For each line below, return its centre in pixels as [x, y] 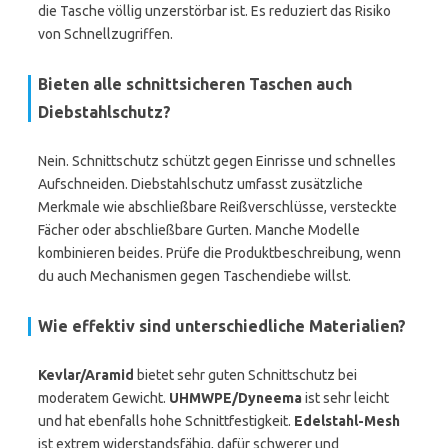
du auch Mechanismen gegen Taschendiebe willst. [194, 276]
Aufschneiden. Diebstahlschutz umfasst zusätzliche [200, 184]
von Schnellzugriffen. [105, 34]
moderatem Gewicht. [103, 398]
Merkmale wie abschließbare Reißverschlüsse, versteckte [217, 207]
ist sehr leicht [345, 398]
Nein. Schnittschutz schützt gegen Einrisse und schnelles [217, 161]
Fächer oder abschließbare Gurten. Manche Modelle [199, 230]
